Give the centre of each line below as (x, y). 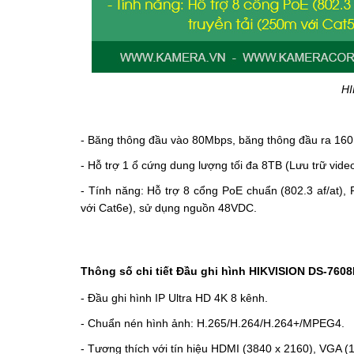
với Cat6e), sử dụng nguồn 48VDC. (169, 207)
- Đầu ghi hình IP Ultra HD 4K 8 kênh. (174, 298)
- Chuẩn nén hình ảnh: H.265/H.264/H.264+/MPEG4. (213, 323)
